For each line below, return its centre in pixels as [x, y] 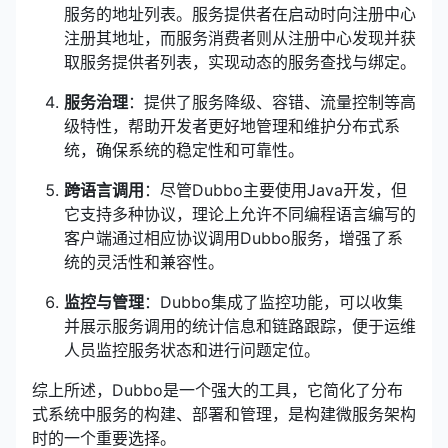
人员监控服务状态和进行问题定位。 [192, 350]
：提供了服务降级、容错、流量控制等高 [272, 102]
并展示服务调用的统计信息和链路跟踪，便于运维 [240, 326]
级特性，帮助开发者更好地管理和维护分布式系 [232, 126]
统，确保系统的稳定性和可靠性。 [184, 150]
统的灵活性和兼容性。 [144, 262]
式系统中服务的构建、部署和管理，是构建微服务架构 [224, 414]
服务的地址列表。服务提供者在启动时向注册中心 [240, 14]
